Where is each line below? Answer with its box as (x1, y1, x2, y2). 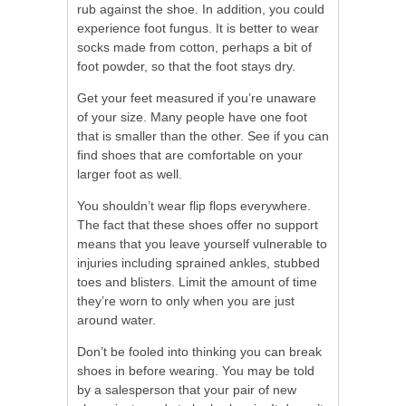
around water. (77, 313, 156, 328)
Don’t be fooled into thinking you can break (77, 344, 322, 360)
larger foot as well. (77, 167, 182, 182)
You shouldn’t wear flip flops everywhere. (77, 198, 311, 214)
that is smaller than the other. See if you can (77, 129, 329, 144)
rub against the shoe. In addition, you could (77, 2, 324, 17)
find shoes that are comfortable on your (77, 148, 303, 163)
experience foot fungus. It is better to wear (77, 21, 319, 36)
